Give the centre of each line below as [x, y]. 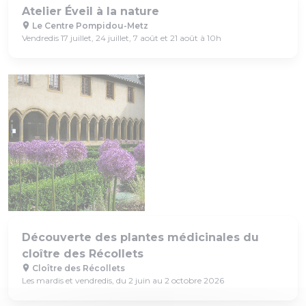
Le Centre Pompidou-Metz [89, 25]
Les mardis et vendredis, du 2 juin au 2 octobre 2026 [123, 280]
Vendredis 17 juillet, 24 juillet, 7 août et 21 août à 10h [122, 38]
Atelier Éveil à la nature [91, 11]
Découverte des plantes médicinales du [140, 237]
